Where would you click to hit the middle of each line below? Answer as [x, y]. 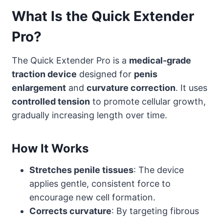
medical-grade [160, 61]
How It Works [50, 149]
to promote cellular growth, [148, 102]
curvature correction [131, 88]
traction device [44, 74]
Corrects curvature [70, 211]
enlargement [39, 88]
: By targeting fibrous [155, 211]
